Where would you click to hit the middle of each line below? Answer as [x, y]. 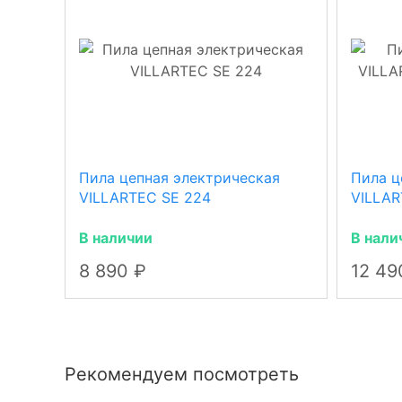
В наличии [116, 238]
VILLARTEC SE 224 [145, 197]
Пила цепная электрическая [179, 178]
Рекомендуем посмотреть [182, 374]
